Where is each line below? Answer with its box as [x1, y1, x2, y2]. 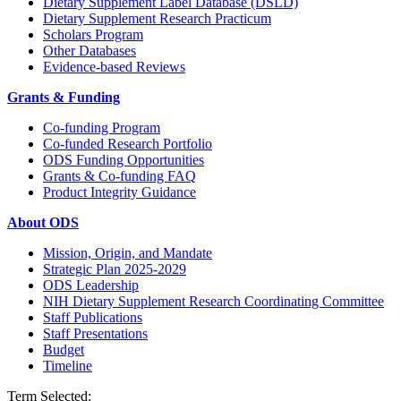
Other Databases [43, 42, 136, 58]
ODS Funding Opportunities [43, 151, 204, 167]
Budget [43, 341, 84, 357]
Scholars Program [43, 26, 143, 42]
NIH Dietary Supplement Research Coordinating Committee [43, 293, 384, 309]
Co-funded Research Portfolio [43, 135, 212, 151]
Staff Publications [43, 309, 142, 325]
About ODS [7, 214, 79, 230]
